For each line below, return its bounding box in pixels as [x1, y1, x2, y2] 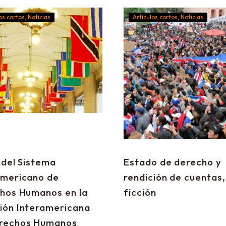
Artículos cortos [133, 13, 178, 21]
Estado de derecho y [124, 156, 222, 168]
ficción [124, 186, 156, 198]
